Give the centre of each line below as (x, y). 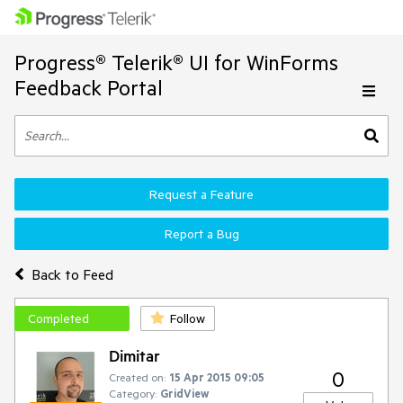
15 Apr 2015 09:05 (217, 377)
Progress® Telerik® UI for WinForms (176, 63)
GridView (184, 393)
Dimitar (134, 355)
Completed (58, 318)
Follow (188, 318)
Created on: (137, 377)
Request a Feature (201, 194)
